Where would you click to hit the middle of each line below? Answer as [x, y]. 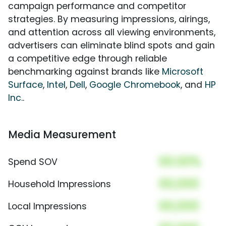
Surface [25, 85]
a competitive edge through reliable [88, 59]
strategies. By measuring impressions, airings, [109, 19]
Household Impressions [60, 184]
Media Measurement [62, 135]
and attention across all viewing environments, [112, 33]
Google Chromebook [135, 85]
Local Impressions [47, 207]
